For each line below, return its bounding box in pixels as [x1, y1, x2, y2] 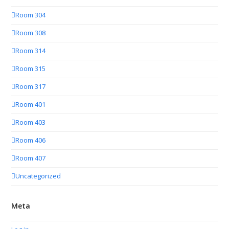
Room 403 [15, 118, 46, 127]
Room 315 [15, 64, 46, 74]
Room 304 [15, 10, 46, 20]
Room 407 [15, 153, 46, 163]
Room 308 [15, 28, 46, 38]
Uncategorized [15, 171, 61, 181]
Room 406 [15, 135, 46, 145]
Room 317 [15, 82, 46, 91]
